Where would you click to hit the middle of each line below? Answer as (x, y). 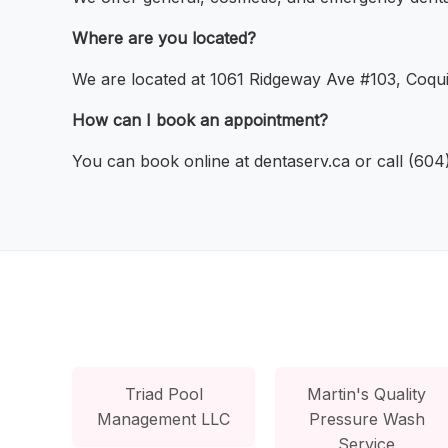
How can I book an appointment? (200, 120)
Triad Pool (163, 393)
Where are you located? (164, 38)
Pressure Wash (366, 418)
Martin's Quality (367, 393)
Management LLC (164, 418)
